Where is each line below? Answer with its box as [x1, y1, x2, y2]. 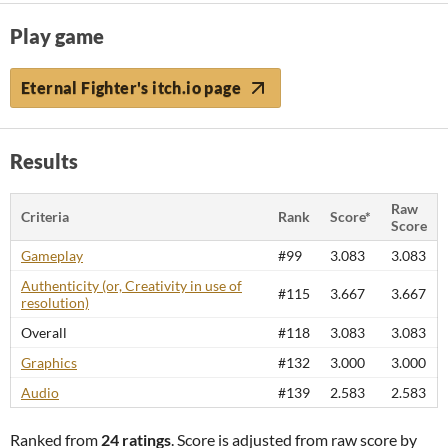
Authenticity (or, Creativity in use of [21, 277, 242, 294]
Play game [10, 24, 104, 48]
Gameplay [21, 247, 83, 264]
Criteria [21, 208, 69, 225]
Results [10, 149, 78, 173]
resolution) [21, 294, 89, 311]
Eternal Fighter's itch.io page [21, 78, 241, 97]
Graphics [21, 354, 77, 371]
